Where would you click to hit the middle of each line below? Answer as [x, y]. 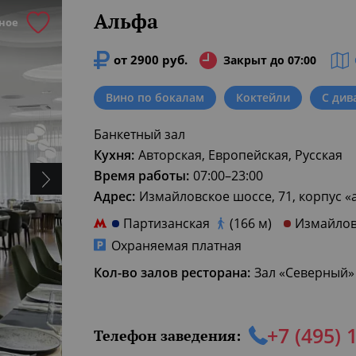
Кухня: [114, 155]
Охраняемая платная [176, 246]
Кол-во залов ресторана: [172, 273]
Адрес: [114, 196]
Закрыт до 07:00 [270, 60]
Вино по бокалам [155, 97]
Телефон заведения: [167, 335]
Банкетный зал [139, 134]
